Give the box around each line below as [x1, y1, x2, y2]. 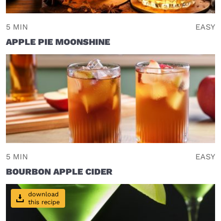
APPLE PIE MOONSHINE [6, 36, 110, 47]
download [28, 190, 59, 198]
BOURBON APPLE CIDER [6, 166, 112, 177]
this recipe [28, 198, 60, 206]
